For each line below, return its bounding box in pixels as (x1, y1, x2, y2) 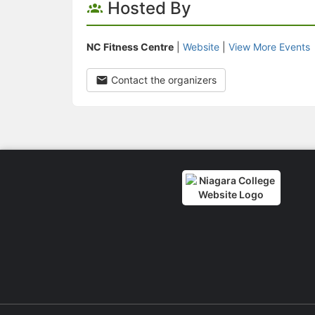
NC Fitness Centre (86, 41, 174, 53)
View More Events (229, 41, 310, 53)
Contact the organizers (108, 74, 217, 86)
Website (183, 41, 219, 53)
